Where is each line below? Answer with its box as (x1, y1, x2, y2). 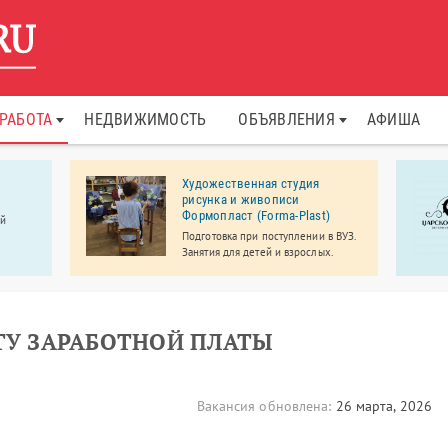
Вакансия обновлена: (196, 397, 332, 415)
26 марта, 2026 (331, 397, 432, 415)
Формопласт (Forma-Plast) (182, 208, 330, 223)
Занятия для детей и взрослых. (182, 245, 333, 259)
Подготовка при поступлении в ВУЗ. (182, 229, 356, 243)
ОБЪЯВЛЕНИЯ (238, 110, 335, 129)
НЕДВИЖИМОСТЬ (84, 110, 207, 129)
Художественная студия (182, 176, 320, 191)
